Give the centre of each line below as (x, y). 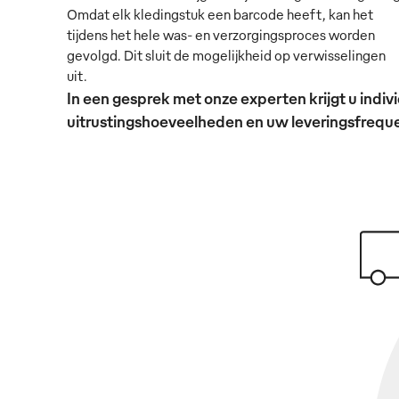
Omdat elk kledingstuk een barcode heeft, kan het (220, 14)
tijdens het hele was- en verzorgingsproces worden (221, 34)
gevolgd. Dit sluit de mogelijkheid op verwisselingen (226, 55)
